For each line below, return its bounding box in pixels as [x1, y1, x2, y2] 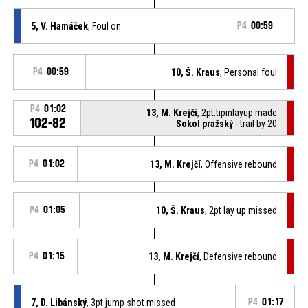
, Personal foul [220, 66, 278, 78]
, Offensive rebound [201, 158, 278, 170]
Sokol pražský [176, 118, 234, 129]
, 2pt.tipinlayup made [197, 107, 278, 118]
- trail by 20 [233, 118, 278, 129]
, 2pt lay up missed [205, 204, 278, 216]
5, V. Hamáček [30, 20, 88, 32]
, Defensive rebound [199, 250, 278, 262]
